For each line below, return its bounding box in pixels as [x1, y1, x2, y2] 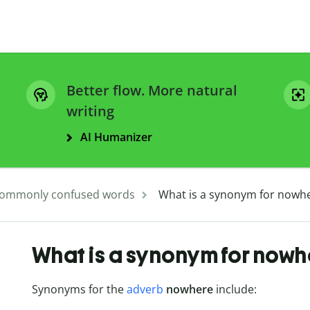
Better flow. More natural [66, 81, 237, 100]
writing [66, 102, 114, 121]
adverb [126, 282, 163, 298]
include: [212, 282, 257, 298]
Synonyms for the [31, 282, 127, 298]
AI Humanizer [80, 129, 152, 145]
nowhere [165, 282, 213, 298]
